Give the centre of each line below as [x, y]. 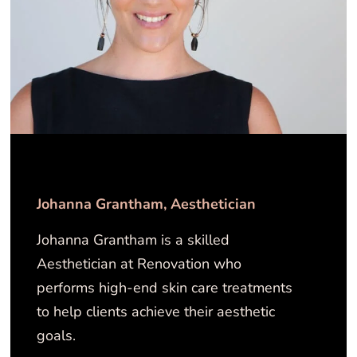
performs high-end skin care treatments [165, 288]
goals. [57, 336]
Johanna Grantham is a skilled [133, 240]
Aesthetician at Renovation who [139, 264]
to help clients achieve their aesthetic [156, 312]
